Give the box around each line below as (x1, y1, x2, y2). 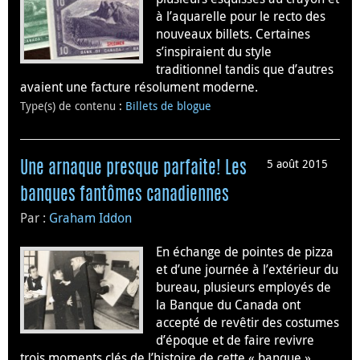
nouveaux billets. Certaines (156, 25, 310, 43)
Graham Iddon (49, 209, 132, 227)
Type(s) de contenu (20, 98, 119, 114)
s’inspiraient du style (156, 43, 272, 61)
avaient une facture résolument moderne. (20, 78, 258, 96)
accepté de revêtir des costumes (156, 313, 339, 332)
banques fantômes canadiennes (20, 186, 229, 205)
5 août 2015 (267, 156, 328, 172)
